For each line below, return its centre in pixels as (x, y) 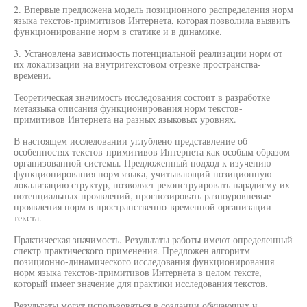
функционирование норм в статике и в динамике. (118, 31)
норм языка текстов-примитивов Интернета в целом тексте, (138, 272)
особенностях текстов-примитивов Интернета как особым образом (152, 152)
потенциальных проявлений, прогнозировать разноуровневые (142, 196)
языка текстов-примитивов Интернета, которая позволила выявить (152, 20)
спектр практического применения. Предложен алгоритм (132, 250)
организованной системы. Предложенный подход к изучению (142, 163)
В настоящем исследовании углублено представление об (131, 141)
